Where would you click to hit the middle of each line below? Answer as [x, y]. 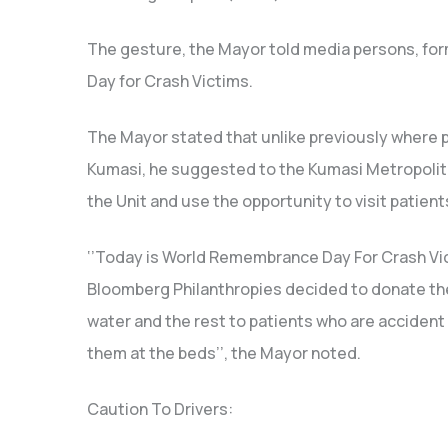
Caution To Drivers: [160, 408]
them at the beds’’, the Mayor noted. [224, 352]
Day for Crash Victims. [170, 80]
